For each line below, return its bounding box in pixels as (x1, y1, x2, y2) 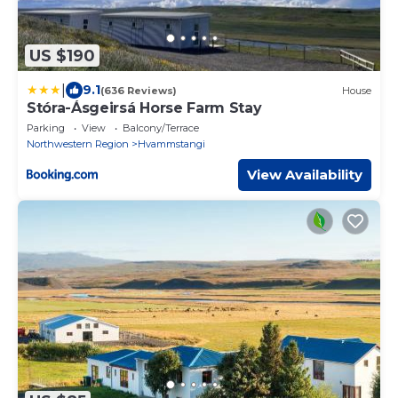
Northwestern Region (27, 138, 129, 151)
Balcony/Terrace (123, 122, 199, 135)
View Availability (247, 166, 362, 184)
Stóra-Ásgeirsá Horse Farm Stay (27, 99, 262, 117)
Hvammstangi (138, 138, 205, 151)
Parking (27, 122, 65, 135)
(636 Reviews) (100, 84, 177, 97)
